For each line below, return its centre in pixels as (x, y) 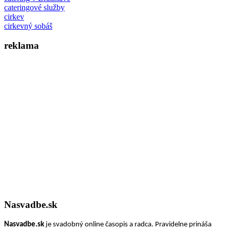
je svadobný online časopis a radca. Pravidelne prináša (128, 224)
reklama (22, 46)
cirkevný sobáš (28, 26)
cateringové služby (34, 7)
